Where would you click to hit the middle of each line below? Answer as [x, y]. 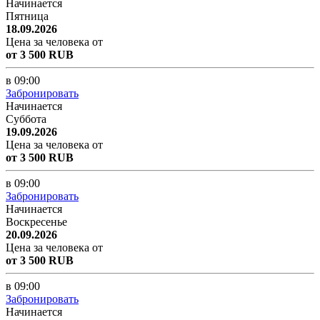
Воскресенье [36, 221]
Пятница [27, 16]
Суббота [26, 119]
